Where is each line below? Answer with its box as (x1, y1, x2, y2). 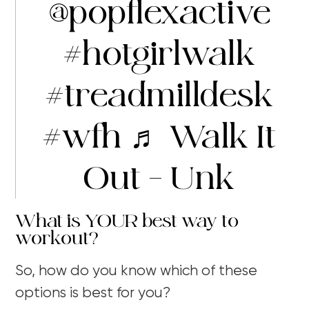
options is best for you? (15, 286, 171, 301)
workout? (15, 226, 99, 250)
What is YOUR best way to (15, 208, 239, 233)
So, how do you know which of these (15, 263, 258, 279)
